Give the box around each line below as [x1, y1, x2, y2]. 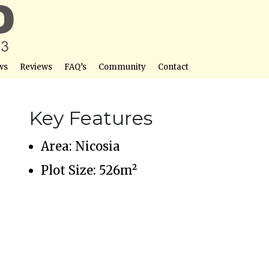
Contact [157, 62, 189, 72]
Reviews [19, 62, 52, 72]
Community [98, 62, 146, 72]
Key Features [29, 106, 153, 130]
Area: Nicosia [41, 139, 120, 154]
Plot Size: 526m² [41, 163, 137, 178]
